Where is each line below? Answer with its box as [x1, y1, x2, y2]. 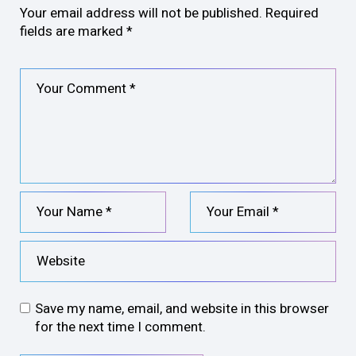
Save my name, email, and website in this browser [35, 298, 329, 319]
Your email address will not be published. [20, 2, 262, 23]
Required [265, 2, 319, 23]
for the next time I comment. [35, 316, 206, 337]
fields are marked [20, 21, 126, 41]
